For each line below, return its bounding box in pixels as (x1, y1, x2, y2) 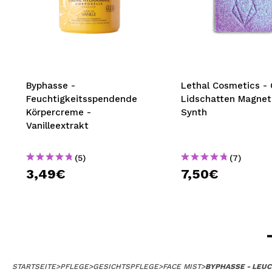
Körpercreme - (26, 107, 91, 118)
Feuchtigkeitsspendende (26, 93, 137, 105)
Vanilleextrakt (26, 120, 89, 132)
